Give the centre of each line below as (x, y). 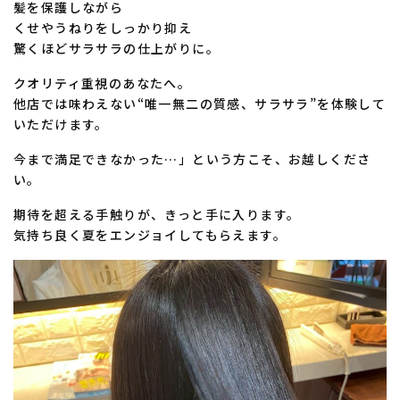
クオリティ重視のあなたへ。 (103, 83)
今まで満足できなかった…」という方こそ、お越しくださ (192, 158)
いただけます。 (61, 124)
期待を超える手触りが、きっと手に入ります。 (157, 214)
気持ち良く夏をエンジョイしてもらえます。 (150, 234)
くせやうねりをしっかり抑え (103, 27)
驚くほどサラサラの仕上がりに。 (117, 48)
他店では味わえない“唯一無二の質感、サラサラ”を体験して (200, 103)
